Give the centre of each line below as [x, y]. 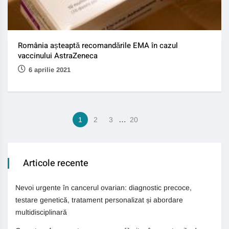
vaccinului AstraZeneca [58, 56]
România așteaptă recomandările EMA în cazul [98, 46]
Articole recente [56, 164]
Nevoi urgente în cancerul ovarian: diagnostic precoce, [104, 188]
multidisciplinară [41, 212]
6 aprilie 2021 [50, 70]
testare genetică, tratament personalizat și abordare [99, 200]
